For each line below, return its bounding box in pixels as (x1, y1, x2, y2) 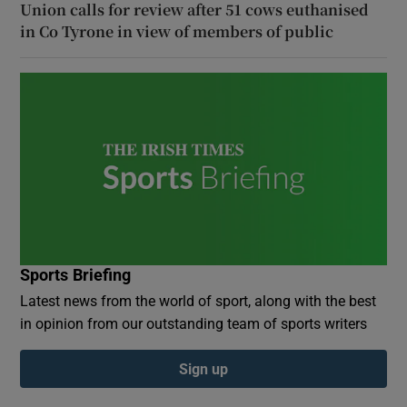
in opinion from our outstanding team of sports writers (20, 315, 368, 331)
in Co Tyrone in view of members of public (20, 20, 334, 42)
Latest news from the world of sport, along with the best (20, 293, 377, 308)
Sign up (179, 361, 228, 376)
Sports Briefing (20, 266, 132, 283)
